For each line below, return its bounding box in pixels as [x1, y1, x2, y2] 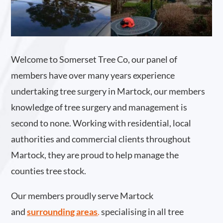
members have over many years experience [11, 70, 175, 81]
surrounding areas [27, 206, 98, 218]
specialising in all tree [101, 206, 184, 218]
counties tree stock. [11, 165, 87, 177]
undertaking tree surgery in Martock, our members [11, 86, 206, 97]
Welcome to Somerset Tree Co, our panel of [11, 54, 178, 65]
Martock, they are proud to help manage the [11, 149, 179, 161]
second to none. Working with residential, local [11, 117, 192, 129]
